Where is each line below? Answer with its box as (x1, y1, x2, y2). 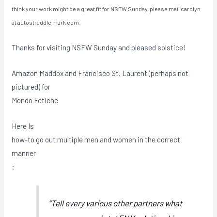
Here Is (11, 121, 34, 130)
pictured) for (11, 82, 50, 92)
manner (11, 148, 36, 157)
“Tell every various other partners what (48, 198, 183, 208)
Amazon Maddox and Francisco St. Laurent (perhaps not (11, 68, 188, 78)
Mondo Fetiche (11, 95, 58, 105)
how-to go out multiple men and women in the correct (11, 134, 180, 144)
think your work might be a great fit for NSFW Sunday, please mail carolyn (11, 5, 201, 13)
